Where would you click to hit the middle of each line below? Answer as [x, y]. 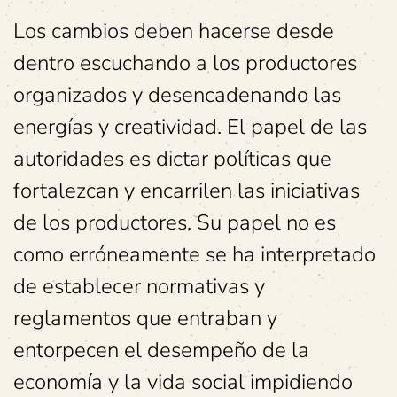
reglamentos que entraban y [145, 319]
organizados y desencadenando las [177, 95]
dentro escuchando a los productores [185, 63]
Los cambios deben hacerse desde [174, 31]
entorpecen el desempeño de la [161, 350]
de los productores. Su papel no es [175, 223]
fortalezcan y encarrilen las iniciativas [187, 191]
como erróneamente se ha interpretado [195, 255]
